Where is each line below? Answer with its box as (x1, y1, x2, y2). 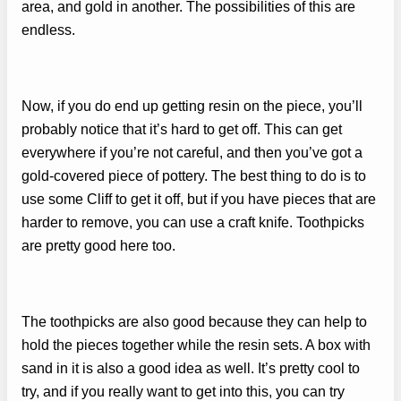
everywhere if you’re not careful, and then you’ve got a (21, 143, 363, 160)
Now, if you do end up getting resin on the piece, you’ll (21, 97, 363, 114)
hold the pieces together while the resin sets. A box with (21, 336, 371, 353)
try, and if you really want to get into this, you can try (21, 382, 345, 399)
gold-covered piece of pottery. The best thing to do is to (21, 166, 366, 183)
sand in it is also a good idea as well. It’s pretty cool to (21, 359, 360, 376)
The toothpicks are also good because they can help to (21, 312, 367, 329)
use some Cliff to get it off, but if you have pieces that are (21, 190, 376, 207)
